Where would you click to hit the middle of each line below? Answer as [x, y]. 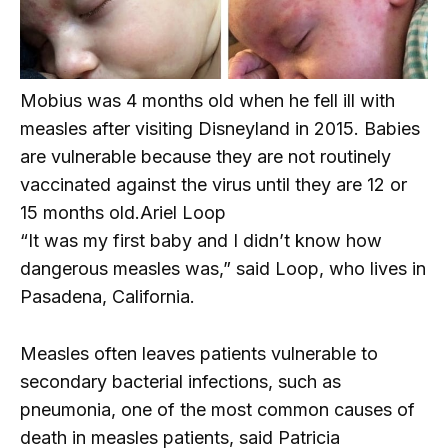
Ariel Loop [183, 213]
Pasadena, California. [107, 297]
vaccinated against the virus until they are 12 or [213, 185]
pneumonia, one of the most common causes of [217, 409]
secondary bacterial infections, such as [180, 381]
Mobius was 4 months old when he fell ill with [207, 101]
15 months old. [80, 213]
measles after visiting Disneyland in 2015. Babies [220, 129]
